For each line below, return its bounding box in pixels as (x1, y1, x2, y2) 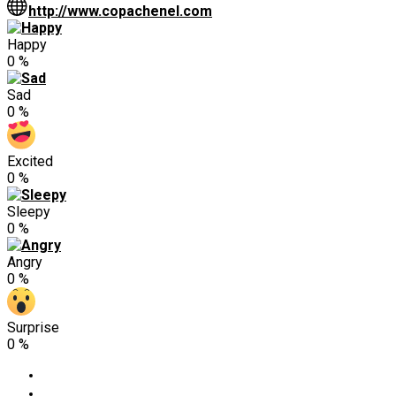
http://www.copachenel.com (28, 2, 212, 19)
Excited (7, 152, 53, 170)
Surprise (7, 318, 59, 336)
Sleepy (7, 202, 50, 220)
